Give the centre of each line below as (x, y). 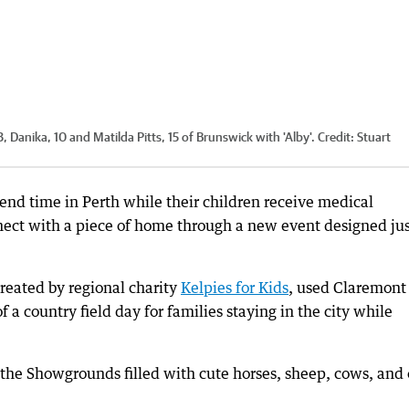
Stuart (374, 137)
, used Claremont (347, 288)
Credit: (336, 137)
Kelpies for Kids (235, 288)
